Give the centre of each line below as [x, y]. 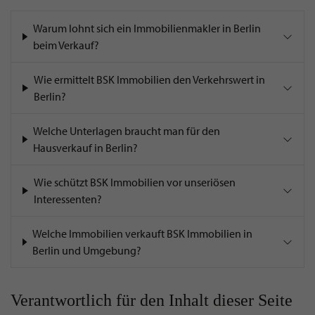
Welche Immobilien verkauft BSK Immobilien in [142, 234]
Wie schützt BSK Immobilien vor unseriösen [134, 182]
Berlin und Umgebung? [87, 251]
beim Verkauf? [66, 45]
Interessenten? [67, 199]
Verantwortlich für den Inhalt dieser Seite [152, 301]
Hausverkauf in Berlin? [85, 148]
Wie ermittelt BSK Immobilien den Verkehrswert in [149, 80]
